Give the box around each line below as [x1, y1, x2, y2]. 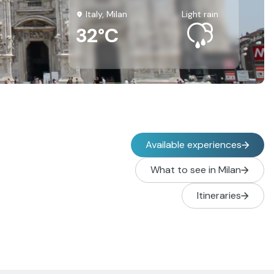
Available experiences [145, 138, 242, 151]
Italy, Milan [86, 9, 127, 20]
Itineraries [196, 189, 241, 202]
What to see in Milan [150, 163, 241, 176]
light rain [185, 9, 218, 20]
